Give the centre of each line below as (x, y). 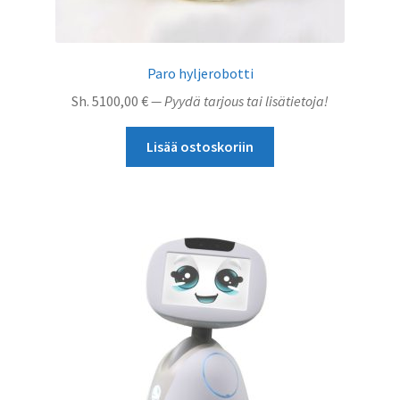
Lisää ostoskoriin (200, 146)
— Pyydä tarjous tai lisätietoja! (238, 101)
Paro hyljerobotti (200, 74)
